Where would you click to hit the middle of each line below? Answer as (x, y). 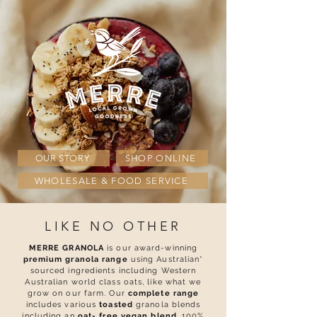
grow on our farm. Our (77, 293)
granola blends (167, 305)
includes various (63, 305)
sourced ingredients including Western (113, 271)
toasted (116, 305)
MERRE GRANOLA (67, 248)
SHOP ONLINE (161, 158)
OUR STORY (62, 158)
